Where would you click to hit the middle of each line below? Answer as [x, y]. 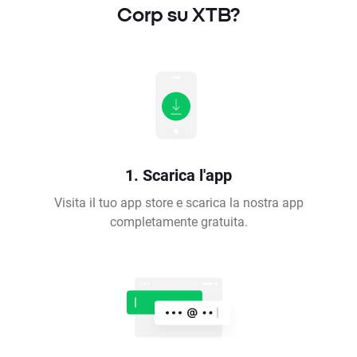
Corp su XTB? [178, 15]
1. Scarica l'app [178, 175]
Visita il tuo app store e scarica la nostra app [178, 202]
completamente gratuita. [178, 222]
